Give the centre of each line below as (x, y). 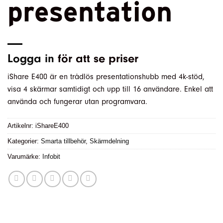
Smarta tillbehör (63, 141)
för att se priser (96, 58)
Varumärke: (25, 157)
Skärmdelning (109, 141)
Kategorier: (24, 141)
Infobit (51, 157)
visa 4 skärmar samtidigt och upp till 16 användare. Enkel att (110, 89)
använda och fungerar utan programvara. (77, 101)
